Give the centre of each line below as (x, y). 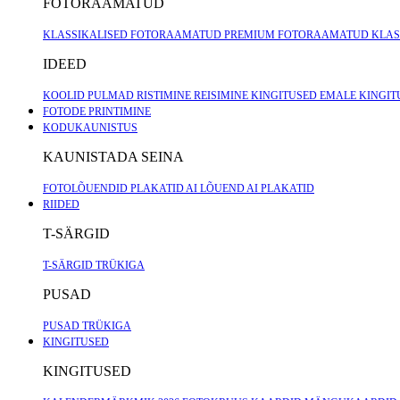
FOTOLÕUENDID (87, 188)
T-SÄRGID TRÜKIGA (94, 265)
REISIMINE (222, 96)
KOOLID (65, 96)
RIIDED (61, 204)
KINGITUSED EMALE (305, 96)
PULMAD (112, 96)
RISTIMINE (165, 96)
